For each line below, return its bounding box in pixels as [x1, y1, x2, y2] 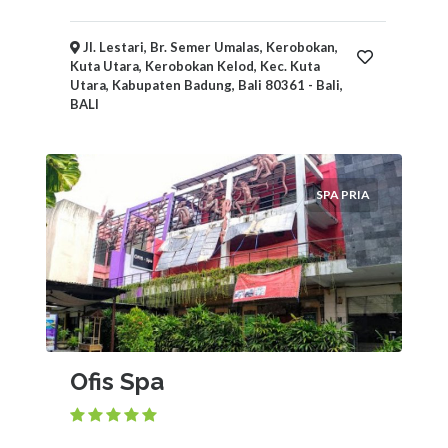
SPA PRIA [316, 187, 370, 202]
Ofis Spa [70, 367, 164, 396]
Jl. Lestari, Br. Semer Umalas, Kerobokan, [80, 39, 338, 55]
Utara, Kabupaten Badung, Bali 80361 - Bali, [70, 77, 343, 93]
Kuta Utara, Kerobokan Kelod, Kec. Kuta [70, 58, 320, 74]
